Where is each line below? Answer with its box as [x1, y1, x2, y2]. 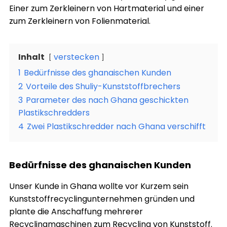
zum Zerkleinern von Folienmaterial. [9, 15, 150, 27]
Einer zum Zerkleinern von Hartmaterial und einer [9, 3, 204, 14]
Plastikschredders [18, 107, 90, 119]
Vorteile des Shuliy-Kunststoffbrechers [26, 81, 180, 92]
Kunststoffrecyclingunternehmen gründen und [9, 193, 195, 205]
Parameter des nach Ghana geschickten [26, 94, 188, 106]
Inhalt [18, 51, 45, 63]
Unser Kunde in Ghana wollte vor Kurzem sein [9, 180, 188, 192]
